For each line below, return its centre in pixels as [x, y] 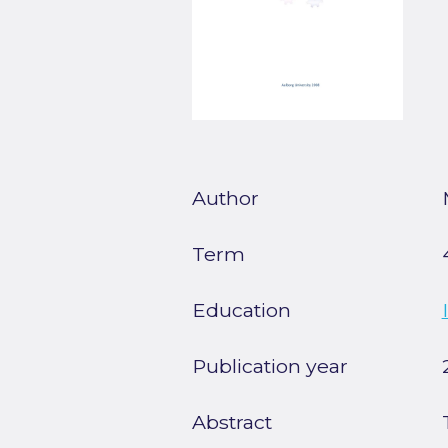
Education [241, 309]
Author [225, 197]
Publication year [270, 365]
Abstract [232, 421]
